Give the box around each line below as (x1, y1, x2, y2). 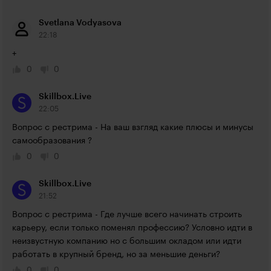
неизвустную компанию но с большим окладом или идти (12, 237, 241, 246)
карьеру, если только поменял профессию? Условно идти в (12, 224, 252, 232)
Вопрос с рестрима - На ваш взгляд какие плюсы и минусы (12, 123, 253, 132)
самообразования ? (12, 137, 92, 145)
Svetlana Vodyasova (39, 19, 122, 27)
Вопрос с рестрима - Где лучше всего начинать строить (12, 211, 242, 219)
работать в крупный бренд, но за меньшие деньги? (12, 250, 220, 259)
